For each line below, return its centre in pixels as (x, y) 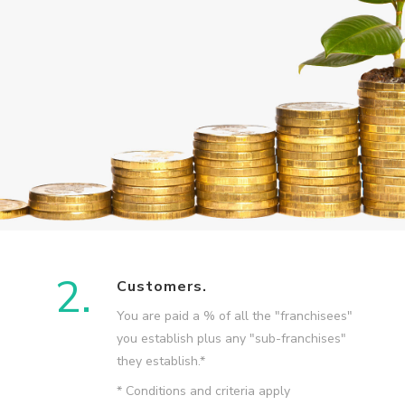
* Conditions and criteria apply (203, 391)
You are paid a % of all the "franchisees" (234, 316)
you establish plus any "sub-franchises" (231, 339)
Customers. (161, 287)
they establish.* (160, 362)
